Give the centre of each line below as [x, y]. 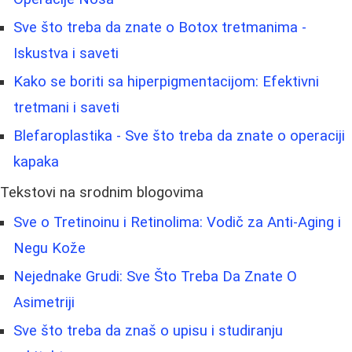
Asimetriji [44, 303]
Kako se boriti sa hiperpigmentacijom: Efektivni [166, 82]
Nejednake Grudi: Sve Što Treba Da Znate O [155, 277]
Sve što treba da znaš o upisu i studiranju [148, 331]
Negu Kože [49, 249]
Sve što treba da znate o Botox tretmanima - [160, 28]
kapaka [36, 162]
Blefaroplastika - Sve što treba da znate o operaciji [179, 136]
